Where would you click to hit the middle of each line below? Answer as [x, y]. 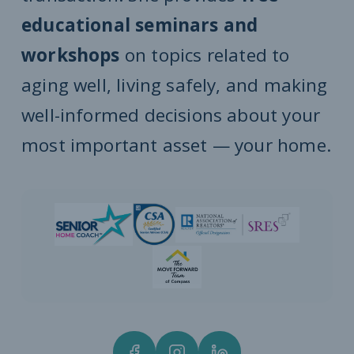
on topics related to [205, 55]
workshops [71, 55]
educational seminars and [140, 25]
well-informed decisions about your [171, 115]
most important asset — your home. [176, 145]
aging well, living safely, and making [175, 85]
